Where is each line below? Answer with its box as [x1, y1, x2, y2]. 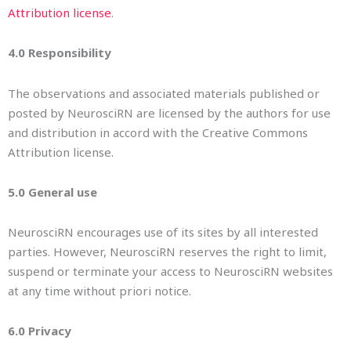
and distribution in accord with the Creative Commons [8, 124, 308, 140]
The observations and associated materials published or [8, 85, 320, 101]
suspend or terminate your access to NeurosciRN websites [8, 263, 333, 279]
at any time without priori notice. [8, 283, 191, 299]
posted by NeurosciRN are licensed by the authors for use [8, 104, 331, 121]
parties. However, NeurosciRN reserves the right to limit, [8, 244, 327, 259]
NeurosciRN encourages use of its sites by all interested [8, 224, 318, 240]
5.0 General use [8, 183, 97, 200]
